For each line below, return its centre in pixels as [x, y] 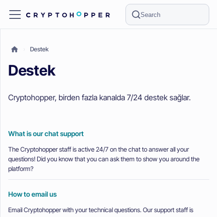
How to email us [32, 194]
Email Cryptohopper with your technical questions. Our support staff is [101, 209]
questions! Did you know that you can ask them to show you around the [104, 159]
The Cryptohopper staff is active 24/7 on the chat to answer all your [99, 149]
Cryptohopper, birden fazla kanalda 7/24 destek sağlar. [100, 97]
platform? [21, 168]
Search [151, 15]
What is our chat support [46, 134]
